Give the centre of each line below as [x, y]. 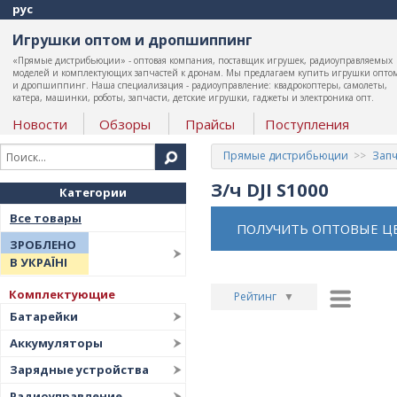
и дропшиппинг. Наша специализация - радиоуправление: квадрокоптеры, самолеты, [199, 85]
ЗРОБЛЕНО [43, 245]
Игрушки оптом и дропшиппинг [132, 40]
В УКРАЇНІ [39, 262]
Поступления [307, 124]
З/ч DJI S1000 [269, 189]
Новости [39, 124]
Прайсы [210, 124]
